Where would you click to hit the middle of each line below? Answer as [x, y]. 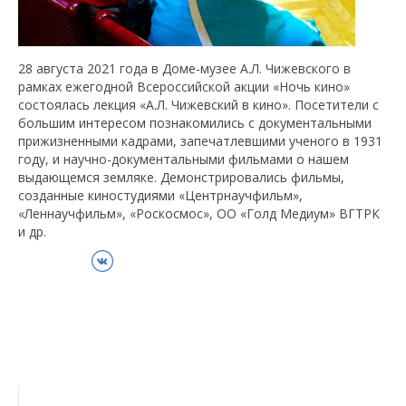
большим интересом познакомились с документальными [195, 123]
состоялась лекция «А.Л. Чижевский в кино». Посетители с [198, 105]
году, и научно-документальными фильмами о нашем [184, 159]
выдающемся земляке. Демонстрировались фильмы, [181, 177]
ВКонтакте [126, 259]
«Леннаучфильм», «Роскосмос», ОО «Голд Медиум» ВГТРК [199, 213]
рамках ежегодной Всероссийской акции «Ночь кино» [184, 87]
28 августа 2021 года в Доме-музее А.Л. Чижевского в [184, 68]
